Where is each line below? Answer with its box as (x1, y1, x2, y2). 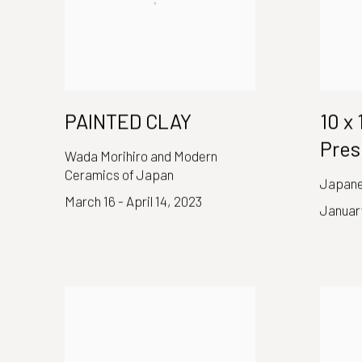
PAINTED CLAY (65, 108, 192, 133)
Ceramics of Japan (65, 166, 174, 183)
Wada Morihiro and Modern (65, 147, 217, 164)
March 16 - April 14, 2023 (65, 192, 202, 209)
